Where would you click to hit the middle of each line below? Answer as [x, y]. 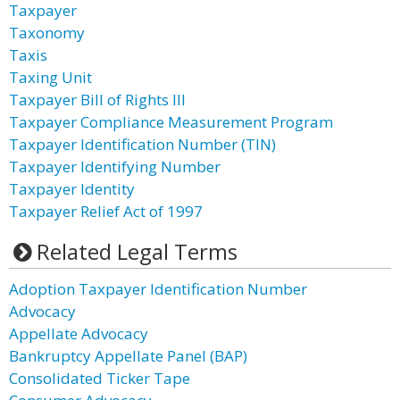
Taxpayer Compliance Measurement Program [171, 122]
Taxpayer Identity [72, 189]
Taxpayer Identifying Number [115, 167]
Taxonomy [47, 33]
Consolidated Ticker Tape [100, 378]
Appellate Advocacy [79, 333]
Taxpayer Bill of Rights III [97, 100]
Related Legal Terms [137, 251]
